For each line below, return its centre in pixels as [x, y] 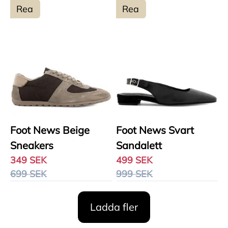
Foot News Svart [155, 130]
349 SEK [28, 160]
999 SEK [134, 174]
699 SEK [28, 174]
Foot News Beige [50, 130]
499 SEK [134, 160]
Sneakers [32, 145]
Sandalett [139, 145]
